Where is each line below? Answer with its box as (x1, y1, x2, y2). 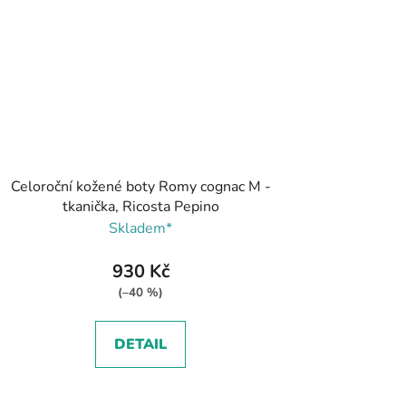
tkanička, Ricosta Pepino (62, 196, 219, 217)
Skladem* (109, 217, 173, 238)
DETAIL (114, 333, 168, 354)
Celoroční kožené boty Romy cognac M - (10, 176, 271, 197)
